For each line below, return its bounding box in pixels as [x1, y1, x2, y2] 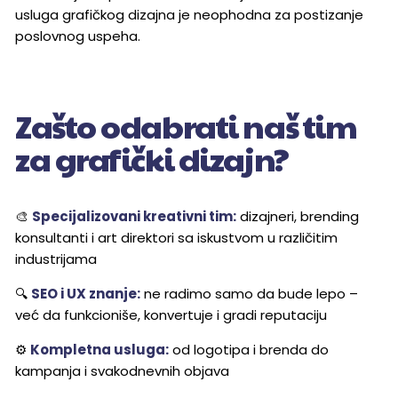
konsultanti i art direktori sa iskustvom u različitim [15, 228, 338, 248]
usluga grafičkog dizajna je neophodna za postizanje [15, 5, 363, 25]
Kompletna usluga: [30, 340, 169, 360]
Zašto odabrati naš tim [15, 103, 357, 148]
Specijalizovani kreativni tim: [32, 207, 236, 227]
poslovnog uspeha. [15, 27, 140, 46]
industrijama [15, 250, 97, 269]
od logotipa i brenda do [169, 340, 329, 360]
